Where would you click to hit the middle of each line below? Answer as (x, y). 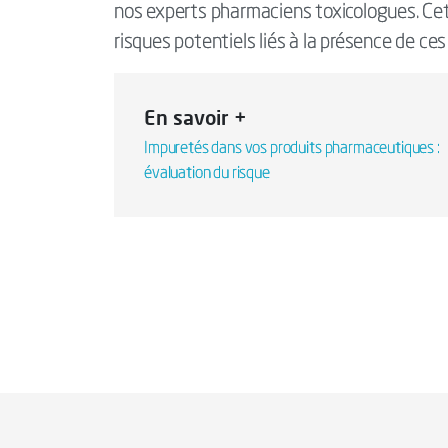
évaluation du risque (207, 174)
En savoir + (195, 117)
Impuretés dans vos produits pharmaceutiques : (292, 149)
